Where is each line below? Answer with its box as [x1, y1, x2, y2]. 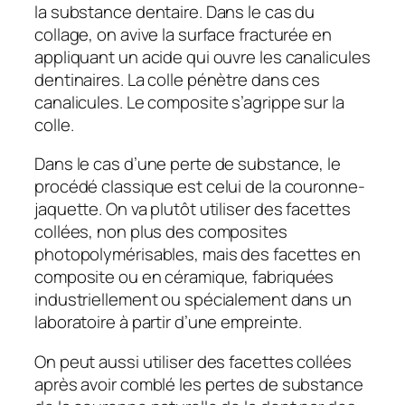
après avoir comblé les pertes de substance [34, 372, 363, 396]
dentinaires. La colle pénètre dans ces [34, 67, 321, 91]
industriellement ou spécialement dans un [34, 287, 352, 312]
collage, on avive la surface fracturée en [34, 22, 332, 46]
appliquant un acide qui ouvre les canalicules [34, 44, 371, 69]
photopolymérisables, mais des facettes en [34, 242, 361, 267]
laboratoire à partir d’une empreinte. [34, 310, 303, 334]
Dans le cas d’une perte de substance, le [34, 152, 341, 176]
